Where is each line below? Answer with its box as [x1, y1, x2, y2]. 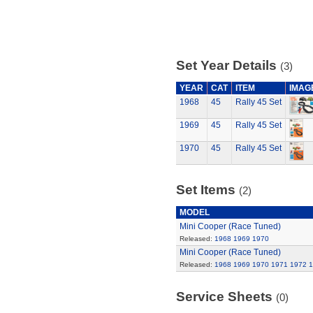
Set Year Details [175, 58, 280, 73]
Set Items [175, 182, 239, 197]
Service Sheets [175, 289, 276, 304]
